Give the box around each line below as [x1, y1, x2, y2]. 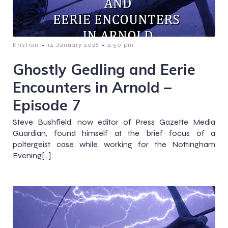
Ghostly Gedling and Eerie [13, 60, 195, 78]
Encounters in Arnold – [13, 78, 172, 96]
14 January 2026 [47, 41, 99, 48]
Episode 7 [13, 96, 80, 114]
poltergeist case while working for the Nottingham [13, 139, 215, 149]
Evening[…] [13, 151, 51, 160]
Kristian [13, 41, 39, 48]
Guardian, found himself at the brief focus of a [13, 128, 215, 138]
